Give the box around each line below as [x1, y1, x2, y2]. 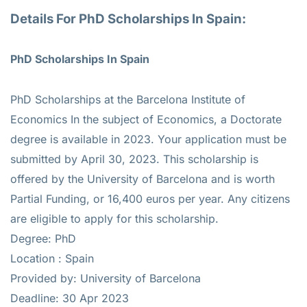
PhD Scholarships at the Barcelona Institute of [10, 92, 245, 106]
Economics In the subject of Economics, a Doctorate [10, 112, 282, 126]
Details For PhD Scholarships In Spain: [10, 10, 246, 27]
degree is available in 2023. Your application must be [10, 132, 286, 146]
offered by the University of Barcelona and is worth [10, 171, 275, 186]
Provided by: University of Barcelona [10, 271, 201, 285]
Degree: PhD [10, 231, 76, 245]
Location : [10, 251, 65, 265]
